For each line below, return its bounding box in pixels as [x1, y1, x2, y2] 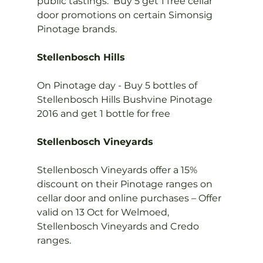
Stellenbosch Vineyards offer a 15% [36, 164, 200, 176]
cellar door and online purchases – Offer [36, 193, 224, 204]
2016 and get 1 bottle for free [36, 108, 170, 119]
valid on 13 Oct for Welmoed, [36, 207, 171, 218]
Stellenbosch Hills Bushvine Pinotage [36, 94, 215, 105]
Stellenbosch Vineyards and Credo [36, 221, 201, 232]
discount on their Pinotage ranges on [36, 178, 215, 190]
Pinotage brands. [36, 23, 117, 35]
